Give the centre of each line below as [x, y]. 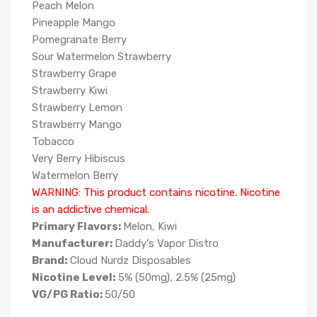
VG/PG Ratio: [67, 294]
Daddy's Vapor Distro [167, 243]
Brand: [50, 260]
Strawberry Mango [77, 125]
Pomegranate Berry [79, 40]
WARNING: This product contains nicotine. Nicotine [156, 192]
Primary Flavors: [77, 226]
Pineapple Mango [74, 23]
